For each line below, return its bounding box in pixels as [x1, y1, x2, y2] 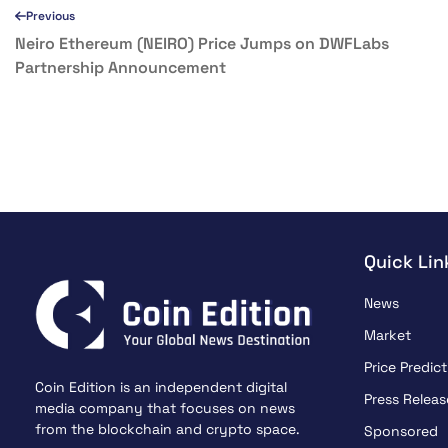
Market [363, 326, 411, 345]
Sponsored [363, 422, 438, 441]
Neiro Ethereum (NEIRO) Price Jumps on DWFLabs [15, 33, 389, 55]
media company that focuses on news [35, 398, 295, 417]
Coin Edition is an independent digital [35, 377, 287, 396]
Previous [25, 8, 75, 25]
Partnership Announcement [15, 57, 226, 79]
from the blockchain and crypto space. [35, 419, 300, 438]
